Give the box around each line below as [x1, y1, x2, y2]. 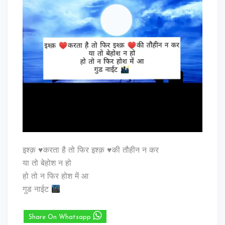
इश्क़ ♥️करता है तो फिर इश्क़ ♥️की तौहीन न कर [23, 147, 159, 155]
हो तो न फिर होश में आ [23, 173, 88, 181]
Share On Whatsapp [29, 214, 93, 221]
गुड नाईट [23, 186, 51, 194]
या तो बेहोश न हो [23, 160, 71, 168]
